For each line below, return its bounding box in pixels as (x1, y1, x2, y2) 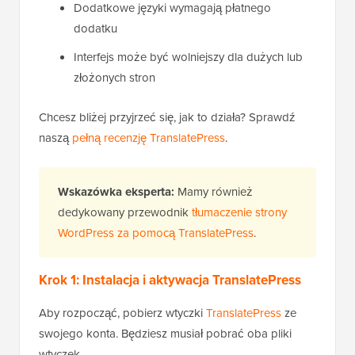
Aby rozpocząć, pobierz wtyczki (39, 304, 206, 322)
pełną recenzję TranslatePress (72, 129, 225, 147)
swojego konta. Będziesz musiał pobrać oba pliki (39, 325, 292, 342)
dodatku (74, 20, 117, 37)
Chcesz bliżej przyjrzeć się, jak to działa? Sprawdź (39, 109, 296, 126)
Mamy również (177, 183, 253, 200)
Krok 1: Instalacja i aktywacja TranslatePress (39, 270, 301, 290)
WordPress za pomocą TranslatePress (58, 224, 254, 242)
